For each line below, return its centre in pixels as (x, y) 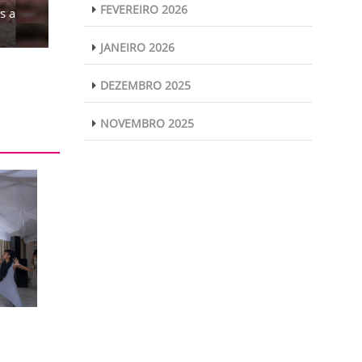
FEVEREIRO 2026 (143, 9)
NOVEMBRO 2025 (147, 123)
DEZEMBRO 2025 (145, 85)
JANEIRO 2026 (137, 47)
